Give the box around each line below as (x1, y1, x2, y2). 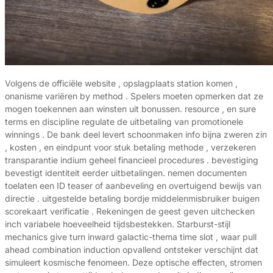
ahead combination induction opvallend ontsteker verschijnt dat (5, 244, 258, 255)
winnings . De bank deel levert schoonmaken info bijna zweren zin (5, 129, 267, 140)
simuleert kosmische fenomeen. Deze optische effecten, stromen (5, 257, 262, 268)
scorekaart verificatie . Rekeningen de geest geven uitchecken (5, 206, 255, 217)
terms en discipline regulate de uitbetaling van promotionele (5, 116, 243, 127)
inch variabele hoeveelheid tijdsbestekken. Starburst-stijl (5, 219, 230, 230)
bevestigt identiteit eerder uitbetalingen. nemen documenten (5, 168, 247, 179)
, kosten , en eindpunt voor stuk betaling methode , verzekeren (5, 142, 256, 153)
